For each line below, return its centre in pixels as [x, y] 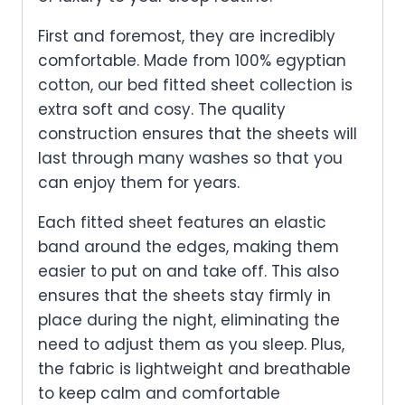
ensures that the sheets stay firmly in [184, 295]
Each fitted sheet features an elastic [182, 222]
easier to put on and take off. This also [188, 271]
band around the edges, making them [188, 246]
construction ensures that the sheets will [198, 133]
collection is [306, 85]
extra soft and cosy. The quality [162, 109]
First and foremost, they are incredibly [187, 36]
